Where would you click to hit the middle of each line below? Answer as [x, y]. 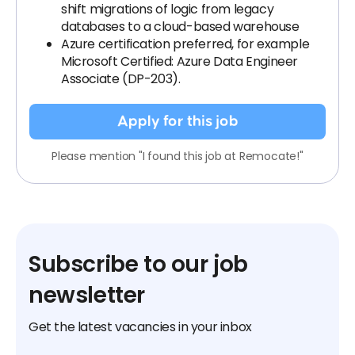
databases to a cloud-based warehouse [180, 27]
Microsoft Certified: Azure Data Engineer [180, 61]
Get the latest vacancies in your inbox [140, 327]
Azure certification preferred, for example [185, 44]
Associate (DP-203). [121, 79]
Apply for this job [177, 121]
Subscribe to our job [139, 264]
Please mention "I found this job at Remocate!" [177, 156]
